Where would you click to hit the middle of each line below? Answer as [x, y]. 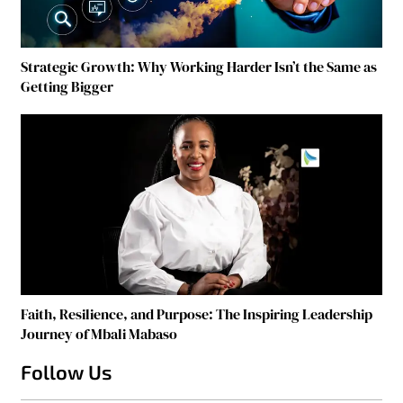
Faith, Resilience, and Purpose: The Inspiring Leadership [197, 313]
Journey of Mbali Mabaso [99, 333]
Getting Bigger [67, 87]
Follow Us [67, 371]
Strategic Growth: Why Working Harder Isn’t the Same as [199, 67]
